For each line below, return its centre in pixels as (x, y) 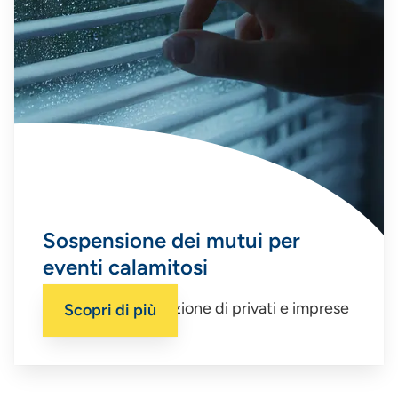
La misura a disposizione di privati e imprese (196, 309)
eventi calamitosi (125, 267)
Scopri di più (110, 310)
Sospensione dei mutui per (171, 241)
